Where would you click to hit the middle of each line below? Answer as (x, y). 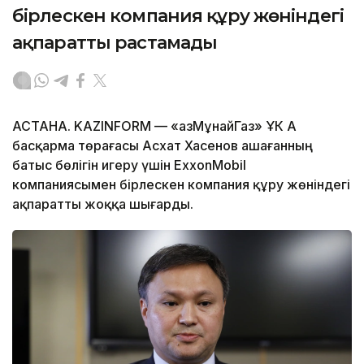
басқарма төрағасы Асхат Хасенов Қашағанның (162, 145)
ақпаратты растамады (115, 42)
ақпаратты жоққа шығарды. (103, 204)
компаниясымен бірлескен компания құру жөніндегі (181, 184)
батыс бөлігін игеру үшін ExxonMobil (129, 165)
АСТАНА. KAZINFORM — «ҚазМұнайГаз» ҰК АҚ (154, 126)
